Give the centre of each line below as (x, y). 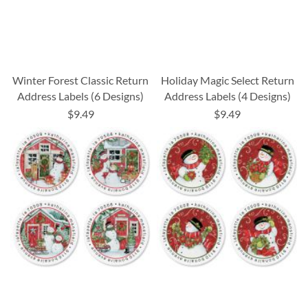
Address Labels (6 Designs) (81, 96)
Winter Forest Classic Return (81, 80)
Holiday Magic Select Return (227, 80)
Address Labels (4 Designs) (227, 96)
